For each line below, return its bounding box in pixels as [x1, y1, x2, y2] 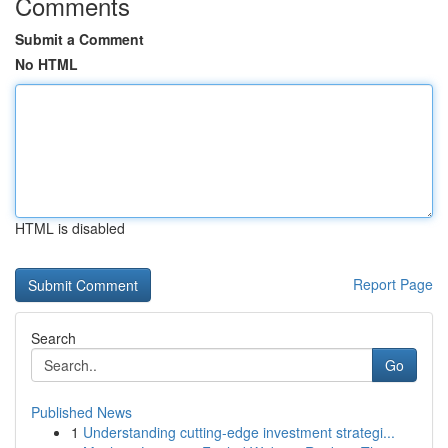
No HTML [15, 54, 78, 74]
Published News [31, 402, 132, 422]
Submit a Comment [15, 29, 144, 49]
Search [31, 328, 76, 348]
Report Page [353, 274, 433, 294]
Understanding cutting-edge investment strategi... [83, 422, 395, 442]
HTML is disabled [15, 218, 125, 238]
